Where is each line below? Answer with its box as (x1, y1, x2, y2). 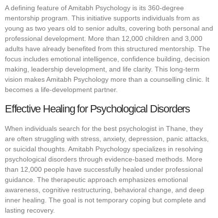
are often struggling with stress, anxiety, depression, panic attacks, (5, 134, 209, 143)
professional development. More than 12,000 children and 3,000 (5, 35, 202, 43)
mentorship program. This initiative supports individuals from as (5, 14, 200, 22)
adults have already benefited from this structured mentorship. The (5, 45, 210, 53)
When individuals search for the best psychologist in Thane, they (5, 124, 203, 132)
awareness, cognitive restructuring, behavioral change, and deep (5, 185, 204, 194)
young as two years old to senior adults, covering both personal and (5, 24, 213, 33)
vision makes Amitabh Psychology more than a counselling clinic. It (5, 75, 209, 84)
